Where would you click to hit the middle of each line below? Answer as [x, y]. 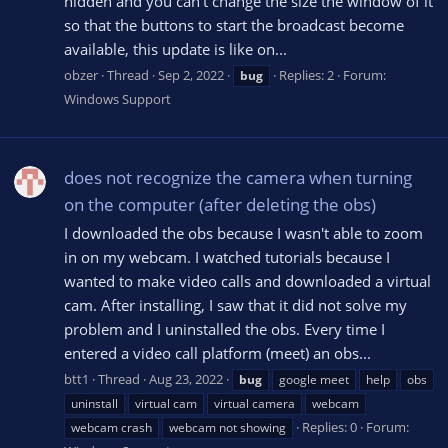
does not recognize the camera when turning [238, 177]
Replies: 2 [306, 75]
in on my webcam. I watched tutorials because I [227, 257]
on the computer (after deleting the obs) [220, 204]
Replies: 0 [329, 427]
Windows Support [117, 99]
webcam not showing [227, 427]
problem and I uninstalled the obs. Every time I [224, 329]
